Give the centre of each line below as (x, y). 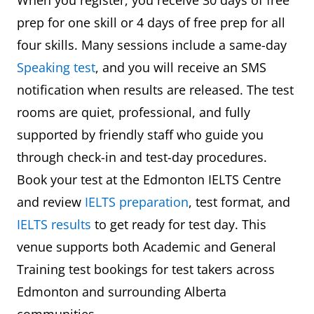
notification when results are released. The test (155, 89)
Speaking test (56, 67)
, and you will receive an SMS (181, 67)
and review (51, 202)
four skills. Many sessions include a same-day (152, 45)
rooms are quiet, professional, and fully (134, 112)
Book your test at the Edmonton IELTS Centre (149, 179)
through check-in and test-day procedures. (142, 157)
